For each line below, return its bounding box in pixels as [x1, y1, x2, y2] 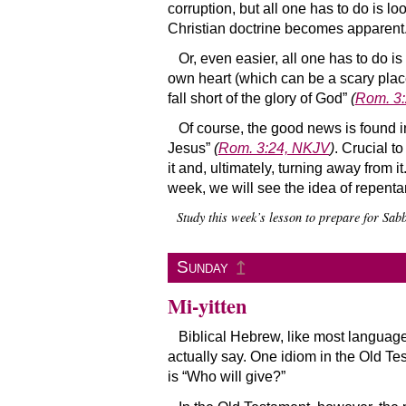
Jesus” [167, 140, 214, 157]
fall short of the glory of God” [167, 91, 351, 107]
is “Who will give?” [167, 369, 285, 385]
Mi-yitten [167, 291, 246, 322]
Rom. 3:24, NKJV [217, 140, 330, 157]
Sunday [177, 257, 229, 277]
